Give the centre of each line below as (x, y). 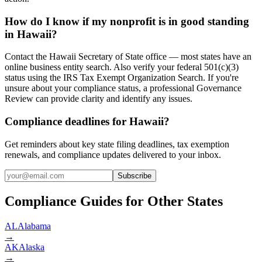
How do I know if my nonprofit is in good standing (127, 21)
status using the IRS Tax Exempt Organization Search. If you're (122, 78)
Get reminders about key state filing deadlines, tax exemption (117, 144)
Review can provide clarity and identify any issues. (99, 99)
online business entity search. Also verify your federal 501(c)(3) (122, 67)
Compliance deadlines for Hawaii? (87, 122)
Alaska (32, 247)
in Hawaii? (31, 34)
